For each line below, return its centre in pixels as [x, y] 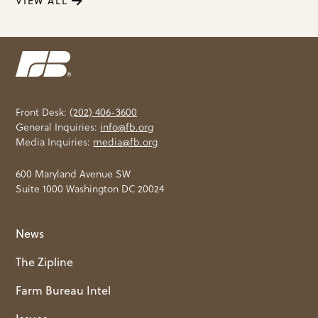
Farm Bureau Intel [64, 291]
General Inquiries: [58, 127]
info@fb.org [127, 127]
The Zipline [45, 262]
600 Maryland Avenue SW [73, 174]
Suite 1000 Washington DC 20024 [90, 189]
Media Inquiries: [55, 142]
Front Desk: [43, 113]
